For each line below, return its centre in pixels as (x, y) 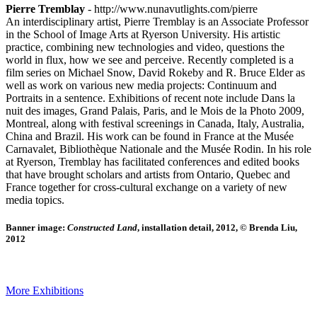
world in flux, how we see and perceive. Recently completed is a (150, 59)
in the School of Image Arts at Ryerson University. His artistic (143, 34)
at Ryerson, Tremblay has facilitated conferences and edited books (152, 161)
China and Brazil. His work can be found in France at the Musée (150, 136)
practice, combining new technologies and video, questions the (145, 47)
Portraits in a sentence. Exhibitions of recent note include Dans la (150, 98)
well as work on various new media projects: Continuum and (141, 85)
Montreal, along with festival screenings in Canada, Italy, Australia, (155, 123)
